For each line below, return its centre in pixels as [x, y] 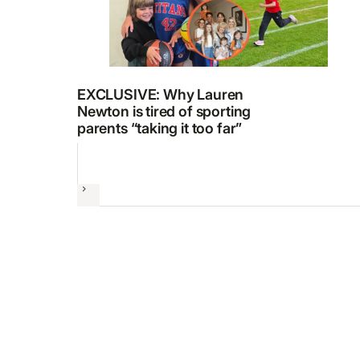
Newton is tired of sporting [164, 111]
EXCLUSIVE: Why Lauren [161, 94]
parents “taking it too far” [160, 128]
